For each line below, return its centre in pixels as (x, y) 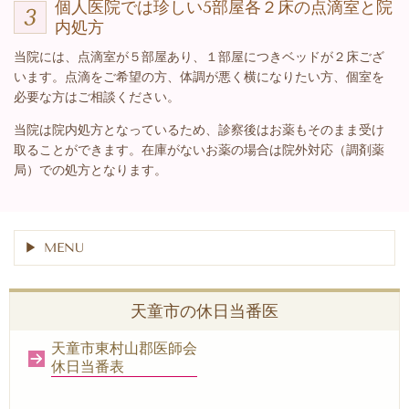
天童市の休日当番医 (204, 312)
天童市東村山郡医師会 (124, 349)
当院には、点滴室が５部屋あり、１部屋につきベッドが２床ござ (199, 57)
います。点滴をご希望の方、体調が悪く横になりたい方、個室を (199, 77)
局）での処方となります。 (90, 170)
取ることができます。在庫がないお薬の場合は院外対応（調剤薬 (199, 150)
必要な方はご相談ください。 (97, 97)
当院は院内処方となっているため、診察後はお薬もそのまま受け (199, 130)
